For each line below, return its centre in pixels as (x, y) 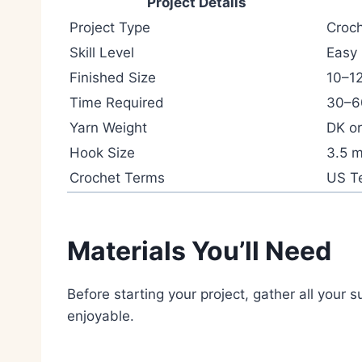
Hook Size (102, 152)
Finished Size (113, 77)
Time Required (117, 102)
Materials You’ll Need (199, 250)
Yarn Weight (108, 127)
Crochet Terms (117, 177)
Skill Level (102, 52)
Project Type (110, 27)
